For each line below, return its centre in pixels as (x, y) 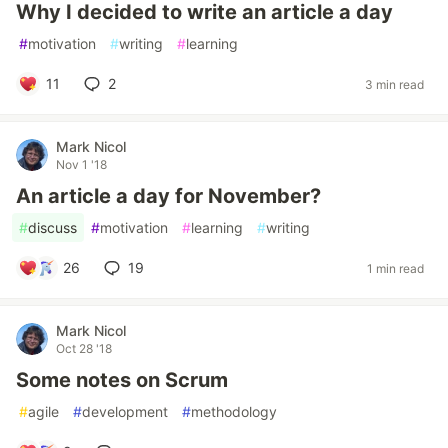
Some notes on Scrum (122, 380)
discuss (52, 227)
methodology (234, 411)
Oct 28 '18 (84, 348)
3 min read (394, 84)
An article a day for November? (168, 196)
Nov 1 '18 (81, 164)
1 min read (395, 268)
